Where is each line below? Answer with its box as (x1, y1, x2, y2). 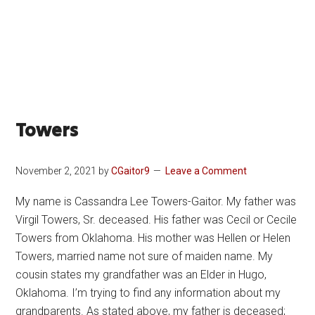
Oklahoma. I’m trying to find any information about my (15, 286, 281, 300)
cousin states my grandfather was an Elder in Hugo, (15, 268, 267, 281)
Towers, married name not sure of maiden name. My (15, 250, 274, 263)
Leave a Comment (165, 165, 247, 176)
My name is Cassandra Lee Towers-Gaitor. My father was (15, 195, 297, 208)
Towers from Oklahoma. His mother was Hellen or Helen (15, 231, 291, 245)
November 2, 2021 (15, 165, 97, 176)
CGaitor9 (111, 165, 150, 176)
